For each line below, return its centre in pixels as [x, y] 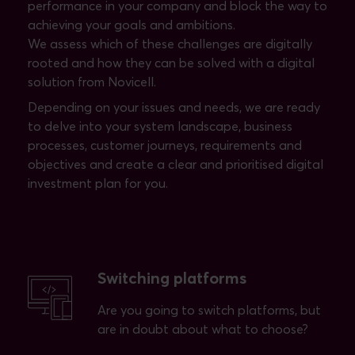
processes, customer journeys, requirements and [165, 145]
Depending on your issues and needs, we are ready [174, 107]
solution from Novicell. [92, 82]
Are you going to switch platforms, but [209, 310]
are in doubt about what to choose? [203, 329]
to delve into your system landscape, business [160, 126]
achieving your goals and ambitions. [132, 25]
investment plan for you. [98, 183]
